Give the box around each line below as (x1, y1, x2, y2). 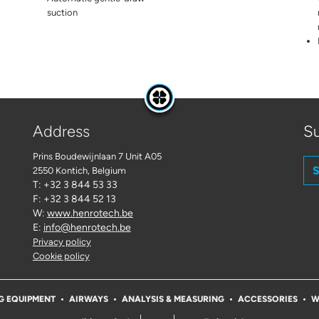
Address (32, 122, 90, 142)
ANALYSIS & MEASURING (121, 294, 224, 305)
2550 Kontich (32, 165, 88, 177)
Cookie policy (32, 251, 90, 262)
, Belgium (87, 165, 126, 177)
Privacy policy (32, 236, 91, 248)
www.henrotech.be (46, 207, 133, 220)
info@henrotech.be (43, 221, 131, 234)
